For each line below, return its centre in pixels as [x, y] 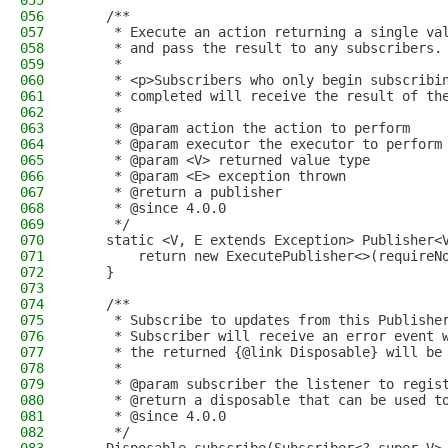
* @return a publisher [178, 192]
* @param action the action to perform [242, 128]
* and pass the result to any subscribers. [258, 48]
